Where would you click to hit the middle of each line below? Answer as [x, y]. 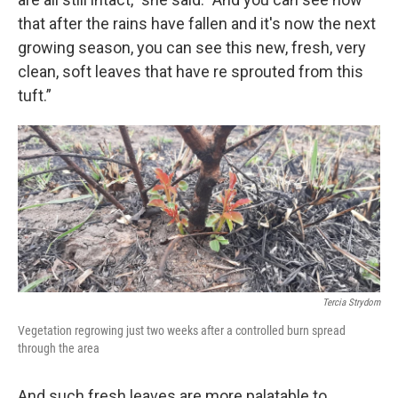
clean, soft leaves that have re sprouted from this [191, 71]
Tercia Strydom [351, 303]
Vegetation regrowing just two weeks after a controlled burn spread [182, 331]
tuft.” [35, 95]
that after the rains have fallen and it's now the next [197, 23]
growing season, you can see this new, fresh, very [192, 47]
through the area [59, 349]
